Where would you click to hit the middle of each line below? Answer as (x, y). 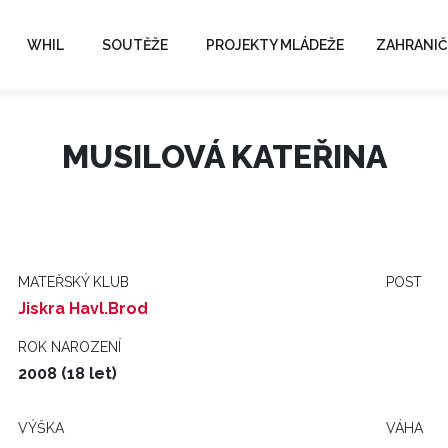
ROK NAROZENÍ (69, 347)
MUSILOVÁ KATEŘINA (224, 156)
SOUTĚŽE (135, 44)
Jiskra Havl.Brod (83, 308)
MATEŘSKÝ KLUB (73, 282)
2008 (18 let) (67, 373)
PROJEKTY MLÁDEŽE (275, 44)
